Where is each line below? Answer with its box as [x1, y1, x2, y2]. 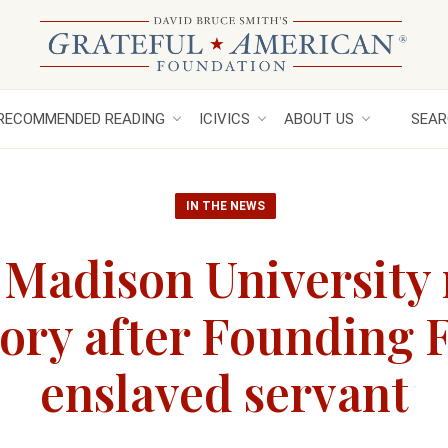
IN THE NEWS [186, 199, 265, 213]
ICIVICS [199, 110, 250, 128]
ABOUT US [284, 110, 354, 128]
